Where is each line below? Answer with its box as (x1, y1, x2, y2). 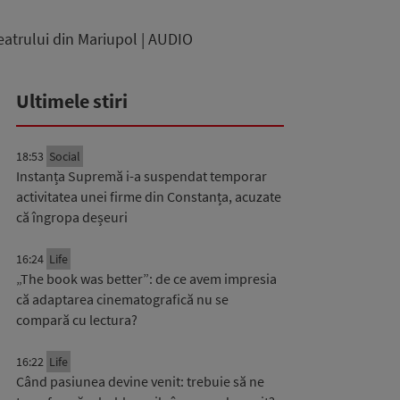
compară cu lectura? (16, 311, 137, 329)
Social (49, 148, 80, 164)
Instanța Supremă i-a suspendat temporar (16, 167, 267, 185)
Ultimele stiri (16, 88, 128, 113)
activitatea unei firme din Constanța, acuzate (16, 187, 281, 205)
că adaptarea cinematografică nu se (16, 290, 229, 308)
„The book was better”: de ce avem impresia (16, 270, 277, 287)
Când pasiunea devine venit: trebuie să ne (16, 372, 264, 390)
